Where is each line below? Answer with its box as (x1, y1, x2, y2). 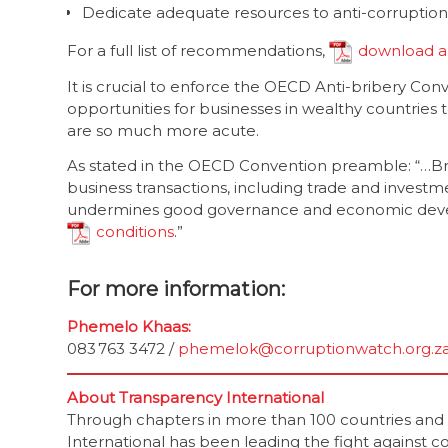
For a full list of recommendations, (67, 40, 329, 60)
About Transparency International (67, 388, 324, 408)
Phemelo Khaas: (67, 316, 191, 336)
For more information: (67, 277, 290, 301)
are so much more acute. (67, 121, 259, 141)
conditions (95, 222, 174, 241)
